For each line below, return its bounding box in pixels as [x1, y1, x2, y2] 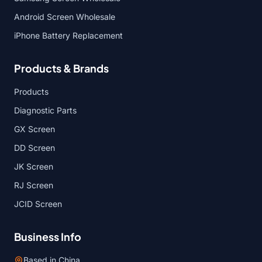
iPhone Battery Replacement [14, 30, 123, 40]
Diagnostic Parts [14, 105, 77, 115]
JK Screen [14, 161, 53, 171]
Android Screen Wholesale [14, 12, 115, 22]
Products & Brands [14, 61, 109, 75]
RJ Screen [14, 180, 53, 190]
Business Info [14, 230, 81, 243]
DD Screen [14, 143, 55, 153]
